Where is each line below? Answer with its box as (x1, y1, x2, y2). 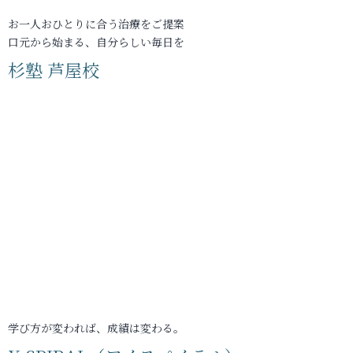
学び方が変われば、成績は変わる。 (8, 320, 184, 336)
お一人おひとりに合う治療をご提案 (8, 16, 184, 32)
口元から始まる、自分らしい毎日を (8, 34, 184, 50)
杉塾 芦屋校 (8, 58, 99, 82)
